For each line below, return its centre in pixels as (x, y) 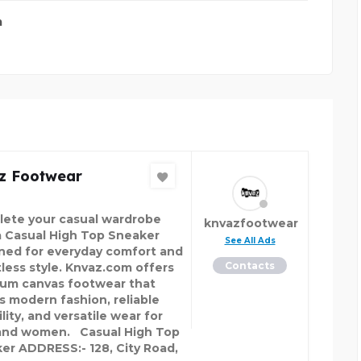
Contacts (250, 266)
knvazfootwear (251, 224)
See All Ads (250, 241)
